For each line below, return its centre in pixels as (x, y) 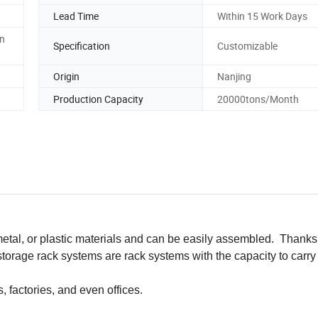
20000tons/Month (258, 99)
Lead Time (76, 16)
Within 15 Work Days (262, 16)
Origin (66, 76)
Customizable (247, 46)
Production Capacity (98, 99)
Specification (82, 46)
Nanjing (234, 76)
